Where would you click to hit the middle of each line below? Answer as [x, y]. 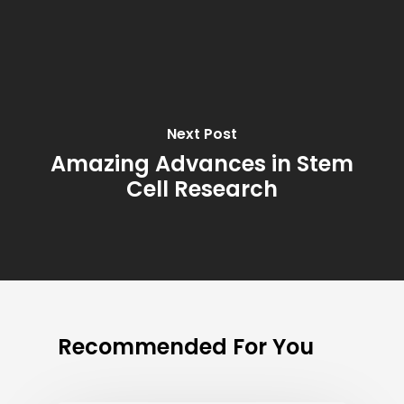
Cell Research [202, 189]
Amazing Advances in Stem [202, 164]
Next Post [202, 134]
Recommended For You [186, 346]
